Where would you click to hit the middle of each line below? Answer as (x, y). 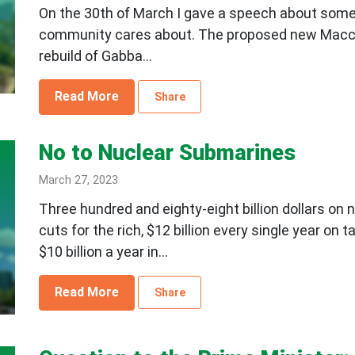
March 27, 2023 (78, 180)
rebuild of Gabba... (95, 55)
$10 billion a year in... (103, 251)
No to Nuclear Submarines (167, 153)
